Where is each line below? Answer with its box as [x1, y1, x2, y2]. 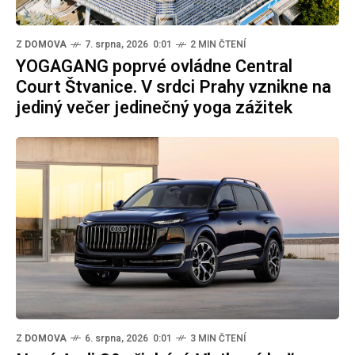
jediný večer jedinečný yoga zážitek [16, 95, 292, 121]
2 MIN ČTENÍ [190, 37, 246, 52]
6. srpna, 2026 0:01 [85, 330, 172, 345]
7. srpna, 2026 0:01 [85, 37, 172, 52]
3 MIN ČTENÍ [190, 330, 246, 345]
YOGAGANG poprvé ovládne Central [16, 54, 292, 80]
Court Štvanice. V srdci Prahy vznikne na [16, 74, 331, 101]
